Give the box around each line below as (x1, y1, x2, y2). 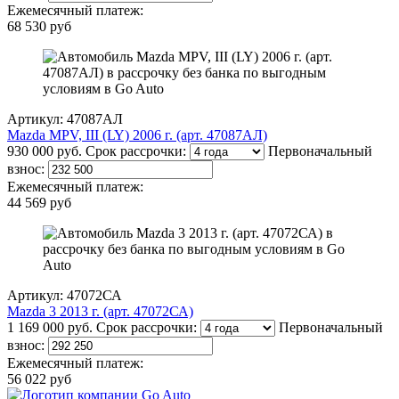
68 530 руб (7, 19, 71, 35)
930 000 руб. (7, 143, 82, 159)
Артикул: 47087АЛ (7, 111, 123, 127)
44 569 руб (7, 195, 71, 211)
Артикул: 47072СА (7, 288, 122, 304)
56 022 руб (7, 371, 71, 387)
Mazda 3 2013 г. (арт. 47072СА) (7, 304, 193, 320)
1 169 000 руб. (7, 320, 93, 336)
